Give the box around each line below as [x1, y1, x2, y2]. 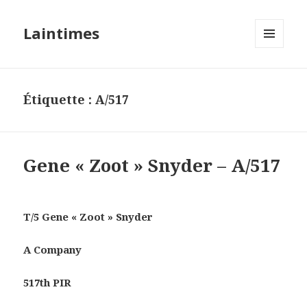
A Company [23, 243, 82, 257]
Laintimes [23, 23, 100, 44]
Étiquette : [23, 91, 96, 108]
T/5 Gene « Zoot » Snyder [23, 210, 153, 224]
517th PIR [23, 275, 72, 290]
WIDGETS [255, 71, 295, 83]
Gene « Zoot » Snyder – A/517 [23, 153, 282, 178]
